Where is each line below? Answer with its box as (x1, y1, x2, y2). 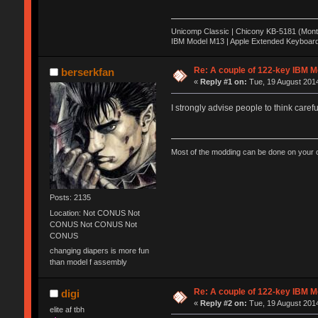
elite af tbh (49, 305, 84, 314)
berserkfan (61, 66, 115, 79)
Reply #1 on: (200, 77, 248, 87)
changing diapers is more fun (49, 246, 149, 255)
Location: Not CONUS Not (49, 208, 140, 217)
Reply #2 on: (200, 298, 248, 307)
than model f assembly (49, 257, 127, 266)
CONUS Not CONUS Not (49, 219, 137, 229)
